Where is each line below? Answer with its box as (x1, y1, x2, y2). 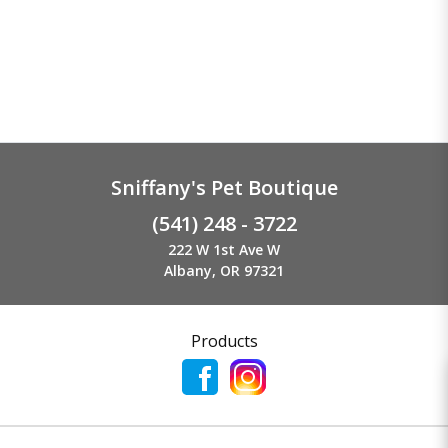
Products (190, 329, 258, 352)
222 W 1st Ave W (168, 239, 280, 259)
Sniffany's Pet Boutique (110, 173, 338, 201)
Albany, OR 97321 (164, 260, 284, 280)
